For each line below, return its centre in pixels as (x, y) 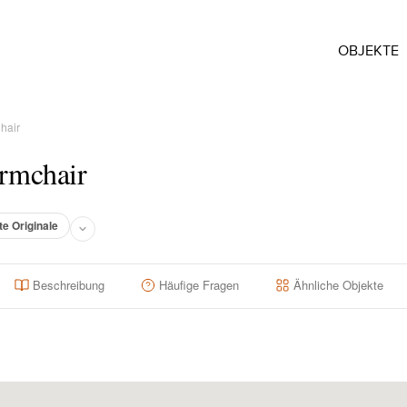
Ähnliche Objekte (338, 285)
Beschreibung (69, 285)
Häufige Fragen (199, 285)
